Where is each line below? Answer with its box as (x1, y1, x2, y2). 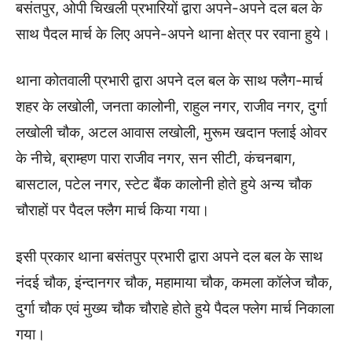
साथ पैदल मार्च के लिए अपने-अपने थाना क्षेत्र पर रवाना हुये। (16, 25, 331, 44)
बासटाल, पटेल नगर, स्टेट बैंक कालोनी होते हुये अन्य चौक (16, 175, 312, 194)
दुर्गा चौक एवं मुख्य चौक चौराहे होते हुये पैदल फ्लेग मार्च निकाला (16, 299, 334, 318)
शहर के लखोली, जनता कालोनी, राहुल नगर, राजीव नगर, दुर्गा (16, 97, 327, 116)
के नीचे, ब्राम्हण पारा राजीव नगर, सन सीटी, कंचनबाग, (16, 149, 295, 168)
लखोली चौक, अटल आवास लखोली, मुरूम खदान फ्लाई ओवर (16, 123, 327, 142)
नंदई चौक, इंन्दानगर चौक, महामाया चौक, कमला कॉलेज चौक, (16, 273, 332, 292)
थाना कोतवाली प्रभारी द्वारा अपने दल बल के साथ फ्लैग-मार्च (16, 71, 323, 90)
